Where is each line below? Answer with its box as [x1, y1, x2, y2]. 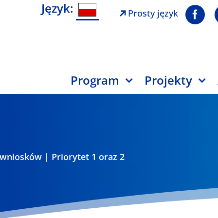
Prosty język [128, 7, 179, 19]
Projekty [145, 72, 193, 88]
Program [71, 72, 120, 88]
